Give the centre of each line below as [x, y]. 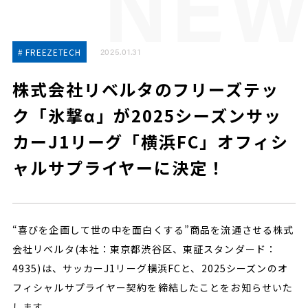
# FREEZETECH [49, 52]
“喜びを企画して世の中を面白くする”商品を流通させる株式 [153, 230]
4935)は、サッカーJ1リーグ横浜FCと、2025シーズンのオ [150, 268]
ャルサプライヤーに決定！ [119, 167]
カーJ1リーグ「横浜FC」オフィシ [150, 141]
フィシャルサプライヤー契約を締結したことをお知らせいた [153, 287]
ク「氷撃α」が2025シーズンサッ [147, 115]
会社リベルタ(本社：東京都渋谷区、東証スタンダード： [144, 249]
